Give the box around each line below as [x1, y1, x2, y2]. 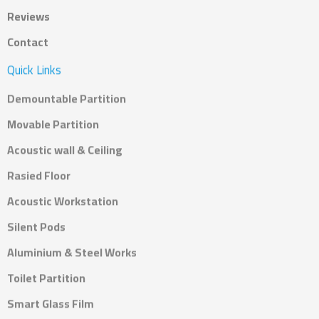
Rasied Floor [7, 165, 70, 187]
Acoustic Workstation [7, 191, 118, 213]
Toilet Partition [7, 268, 85, 290]
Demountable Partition [7, 88, 126, 110]
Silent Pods [7, 216, 66, 239]
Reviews [7, 6, 50, 28]
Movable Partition [7, 114, 99, 136]
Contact [7, 31, 48, 53]
